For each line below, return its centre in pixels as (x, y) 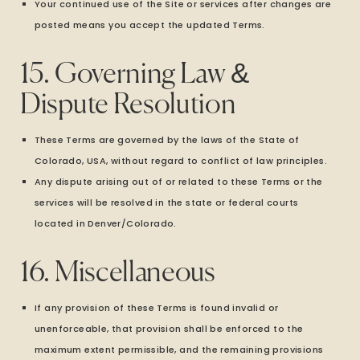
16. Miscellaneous (118, 274)
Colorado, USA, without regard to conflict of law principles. (181, 161)
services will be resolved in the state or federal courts (167, 202)
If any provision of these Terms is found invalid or (157, 308)
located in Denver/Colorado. (106, 223)
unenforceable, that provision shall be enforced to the (169, 329)
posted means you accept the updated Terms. (150, 25)
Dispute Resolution (128, 106)
